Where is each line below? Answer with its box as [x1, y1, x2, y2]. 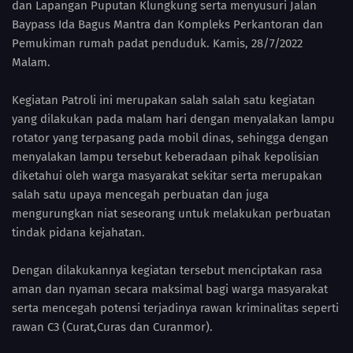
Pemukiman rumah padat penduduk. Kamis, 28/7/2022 [12, 36, 303, 51]
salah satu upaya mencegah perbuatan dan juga [12, 188, 269, 203]
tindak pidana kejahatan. [12, 225, 145, 240]
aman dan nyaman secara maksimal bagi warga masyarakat [12, 282, 328, 297]
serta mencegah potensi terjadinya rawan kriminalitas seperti [12, 301, 339, 316]
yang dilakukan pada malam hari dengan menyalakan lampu [12, 112, 335, 127]
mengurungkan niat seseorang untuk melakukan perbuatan [12, 206, 331, 221]
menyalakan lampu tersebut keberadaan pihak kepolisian [12, 150, 319, 165]
